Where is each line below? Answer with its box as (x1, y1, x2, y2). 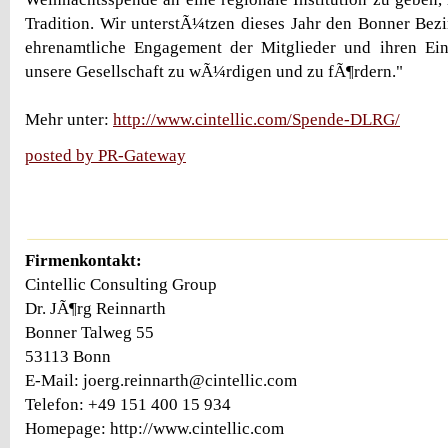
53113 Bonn (25, 346, 111, 366)
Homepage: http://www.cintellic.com (25, 418, 284, 438)
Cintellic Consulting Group (25, 274, 217, 294)
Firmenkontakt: (25, 250, 142, 270)
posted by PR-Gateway (25, 146, 186, 165)
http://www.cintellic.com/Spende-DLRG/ (113, 110, 400, 129)
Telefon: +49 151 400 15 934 (25, 394, 231, 414)
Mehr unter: (25, 110, 113, 129)
